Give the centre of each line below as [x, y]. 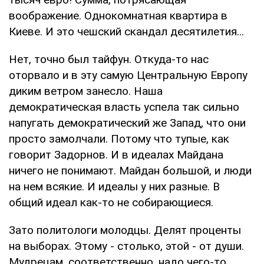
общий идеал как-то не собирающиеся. [111, 202]
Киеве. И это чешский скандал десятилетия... [126, 31]
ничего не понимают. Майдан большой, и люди [130, 170]
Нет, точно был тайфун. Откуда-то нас [109, 59]
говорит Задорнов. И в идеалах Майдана [116, 154]
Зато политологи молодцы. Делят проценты [125, 230]
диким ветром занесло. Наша [86, 91]
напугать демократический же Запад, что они [127, 123]
